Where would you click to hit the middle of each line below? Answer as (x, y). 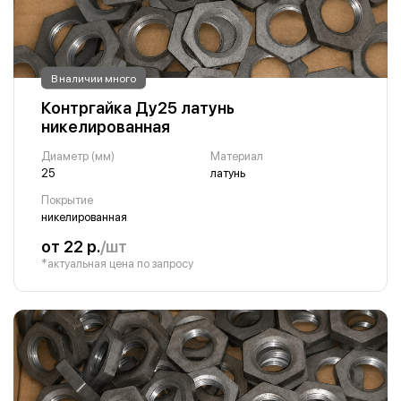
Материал (236, 156)
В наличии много (94, 78)
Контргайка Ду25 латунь (138, 108)
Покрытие (67, 200)
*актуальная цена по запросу (117, 264)
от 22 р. (71, 247)
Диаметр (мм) (78, 156)
